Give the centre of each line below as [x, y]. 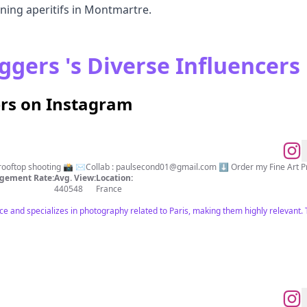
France [109, 189]
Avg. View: [75, 178]
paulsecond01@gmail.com [166, 167]
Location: [114, 178]
